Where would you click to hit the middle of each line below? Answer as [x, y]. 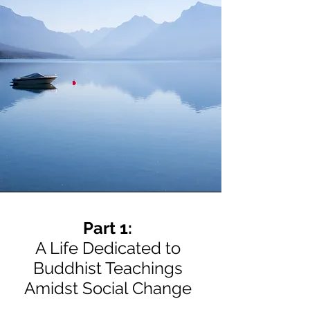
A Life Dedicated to [108, 248]
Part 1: [108, 228]
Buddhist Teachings [108, 268]
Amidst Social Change [108, 288]
